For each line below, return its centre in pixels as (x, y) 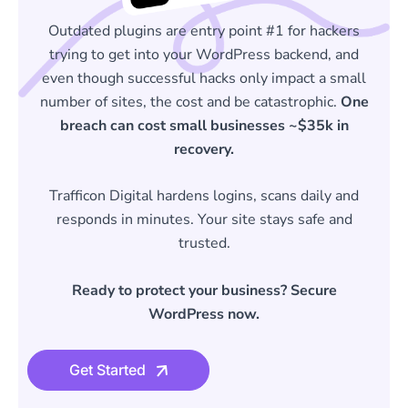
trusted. (204, 244)
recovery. (204, 149)
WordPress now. (204, 315)
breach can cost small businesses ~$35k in (204, 125)
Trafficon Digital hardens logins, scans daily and (204, 196)
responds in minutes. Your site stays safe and (204, 220)
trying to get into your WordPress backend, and (204, 54)
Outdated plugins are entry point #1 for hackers (204, 31)
